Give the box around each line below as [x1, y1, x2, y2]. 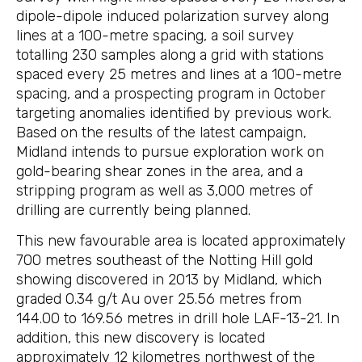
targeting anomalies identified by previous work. [16, 103, 331, 122]
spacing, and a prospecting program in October [16, 84, 326, 103]
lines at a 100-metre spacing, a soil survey [16, 26, 294, 44]
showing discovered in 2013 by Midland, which [16, 270, 322, 288]
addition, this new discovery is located [16, 328, 265, 347]
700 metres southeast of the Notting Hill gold [16, 250, 313, 269]
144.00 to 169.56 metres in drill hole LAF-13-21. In [16, 309, 339, 327]
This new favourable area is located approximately [16, 231, 346, 250]
